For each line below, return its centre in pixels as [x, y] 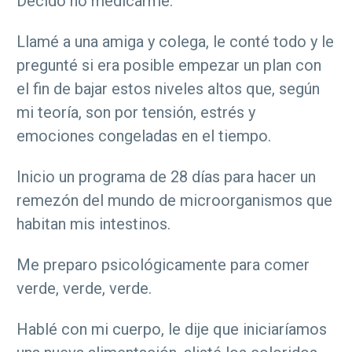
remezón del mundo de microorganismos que [174, 201]
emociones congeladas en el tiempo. [144, 136]
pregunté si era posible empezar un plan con [169, 66]
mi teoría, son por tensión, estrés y [136, 113]
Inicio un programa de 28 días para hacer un [166, 177]
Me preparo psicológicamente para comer [163, 265]
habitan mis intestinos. [93, 224]
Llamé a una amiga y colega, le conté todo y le [175, 42]
